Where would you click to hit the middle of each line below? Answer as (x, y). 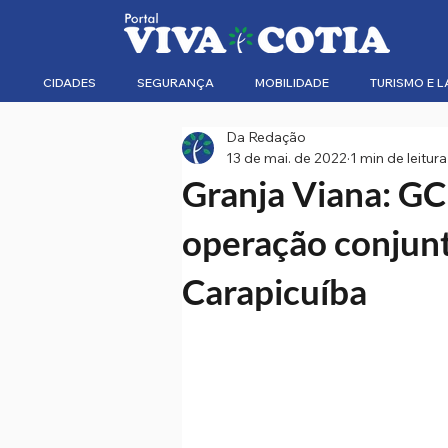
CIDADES (69, 82)
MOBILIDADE (292, 82)
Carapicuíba (274, 291)
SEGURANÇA (175, 82)
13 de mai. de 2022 (286, 158)
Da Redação (266, 137)
